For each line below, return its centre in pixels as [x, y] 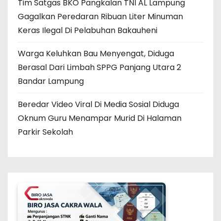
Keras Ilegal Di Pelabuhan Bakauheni [88, 31]
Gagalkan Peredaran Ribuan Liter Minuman [100, 17]
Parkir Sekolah [45, 132]
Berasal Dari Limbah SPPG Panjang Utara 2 [99, 68]
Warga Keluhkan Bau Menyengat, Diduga [96, 54]
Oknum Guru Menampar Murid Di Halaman [100, 118]
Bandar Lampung [51, 81]
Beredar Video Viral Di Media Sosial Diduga [98, 105]
